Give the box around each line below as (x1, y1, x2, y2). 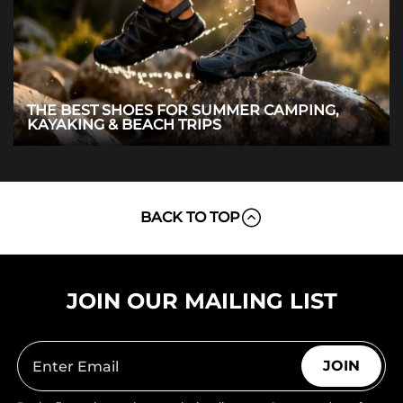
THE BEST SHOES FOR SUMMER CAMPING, (27, 102, 339, 120)
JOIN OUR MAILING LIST (66, 288, 337, 315)
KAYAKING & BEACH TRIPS (27, 116, 221, 134)
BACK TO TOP (140, 209, 240, 227)
